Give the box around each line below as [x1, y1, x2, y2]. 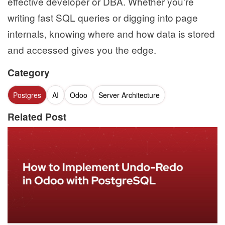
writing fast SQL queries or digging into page [8, 11, 198, 25]
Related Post [8, 110, 66, 124]
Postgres [13, 90, 41, 100]
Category [8, 66, 50, 80]
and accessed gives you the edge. [8, 43, 156, 57]
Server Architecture [98, 90, 160, 100]
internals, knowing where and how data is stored [8, 27, 215, 41]
